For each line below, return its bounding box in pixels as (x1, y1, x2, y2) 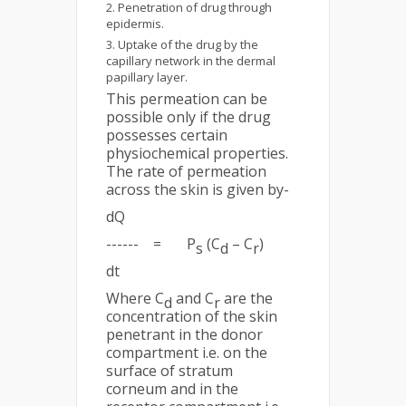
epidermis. (106, 15, 164, 32)
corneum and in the (106, 379, 238, 399)
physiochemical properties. (106, 143, 288, 163)
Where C (106, 288, 164, 308)
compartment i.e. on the (106, 343, 267, 362)
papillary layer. (106, 69, 188, 85)
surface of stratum (106, 361, 233, 381)
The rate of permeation (106, 161, 266, 181)
